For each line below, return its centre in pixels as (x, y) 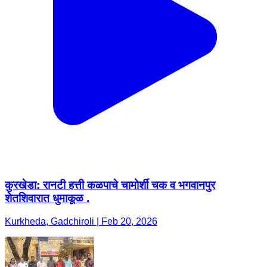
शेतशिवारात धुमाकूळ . (47, 198)
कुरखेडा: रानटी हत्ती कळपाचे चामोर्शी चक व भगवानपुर (110, 185)
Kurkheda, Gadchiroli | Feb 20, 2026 (81, 221)
